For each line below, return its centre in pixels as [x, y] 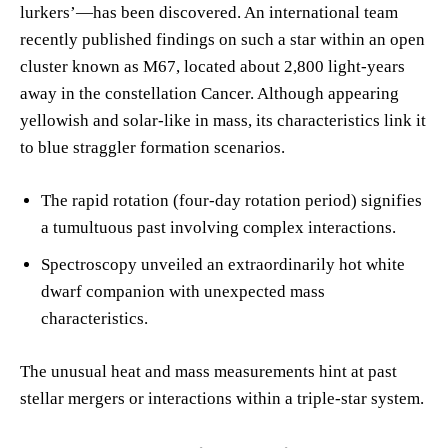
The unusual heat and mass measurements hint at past [208, 371]
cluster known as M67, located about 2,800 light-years [212, 66]
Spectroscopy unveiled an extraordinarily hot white [223, 264]
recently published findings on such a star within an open [222, 39]
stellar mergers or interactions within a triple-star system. [222, 398]
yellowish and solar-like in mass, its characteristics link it [223, 120]
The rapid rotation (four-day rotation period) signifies [231, 200]
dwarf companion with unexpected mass [183, 291]
